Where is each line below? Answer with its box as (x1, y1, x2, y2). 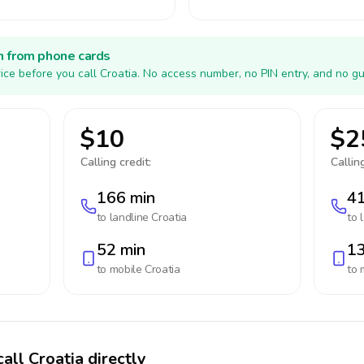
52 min (96, 239, 145, 261)
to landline (96, 210, 152, 225)
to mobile (96, 262, 145, 277)
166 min (96, 187, 155, 209)
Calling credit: (80, 154, 151, 170)
